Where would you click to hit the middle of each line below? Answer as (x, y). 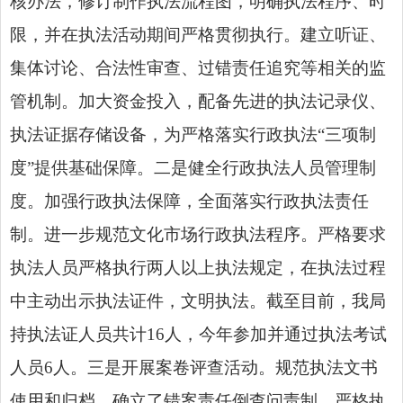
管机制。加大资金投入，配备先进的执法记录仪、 (198, 101)
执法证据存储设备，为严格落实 (130, 134)
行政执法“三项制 (313, 134)
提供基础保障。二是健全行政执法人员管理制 (205, 167)
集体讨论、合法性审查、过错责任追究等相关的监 (198, 67)
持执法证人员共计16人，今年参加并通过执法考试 (198, 334)
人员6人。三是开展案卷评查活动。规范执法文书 (194, 367)
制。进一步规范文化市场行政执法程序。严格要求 (198, 234)
